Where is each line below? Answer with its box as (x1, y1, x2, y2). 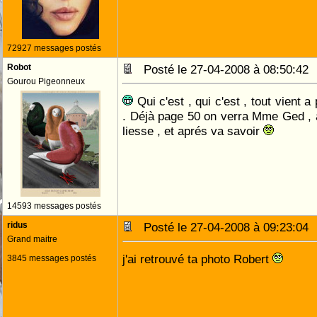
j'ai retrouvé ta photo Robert (122, 252, 272, 266)
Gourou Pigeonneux (7, 76, 85, 86)
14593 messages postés (7, 201, 101, 211)
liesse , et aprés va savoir (122, 124, 263, 138)
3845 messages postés (7, 253, 96, 263)
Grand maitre (7, 234, 57, 244)
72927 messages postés (7, 43, 101, 53)
